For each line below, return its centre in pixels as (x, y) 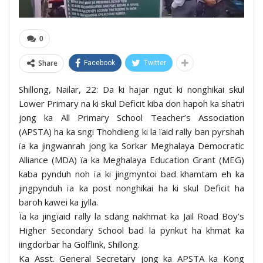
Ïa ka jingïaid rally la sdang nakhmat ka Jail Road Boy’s (131, 216)
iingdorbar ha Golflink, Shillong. (79, 244)
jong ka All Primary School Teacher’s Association (131, 117)
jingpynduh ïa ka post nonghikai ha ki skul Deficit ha (131, 188)
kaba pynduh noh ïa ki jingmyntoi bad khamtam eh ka (131, 173)
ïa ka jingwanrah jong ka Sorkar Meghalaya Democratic (131, 145)
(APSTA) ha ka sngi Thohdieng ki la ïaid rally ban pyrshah (131, 131)
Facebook (100, 63)
